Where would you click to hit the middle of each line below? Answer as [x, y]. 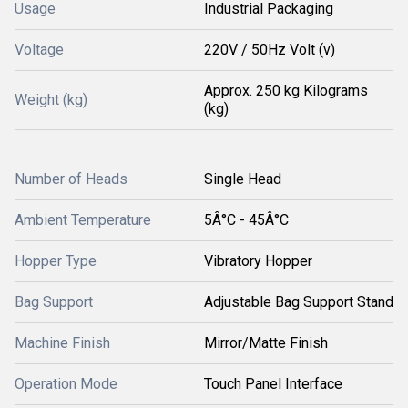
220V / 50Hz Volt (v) [270, 50]
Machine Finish [62, 343]
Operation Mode [66, 384]
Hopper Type [56, 261]
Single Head [243, 179]
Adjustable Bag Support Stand [299, 302]
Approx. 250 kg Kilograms [286, 91]
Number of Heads [71, 179]
